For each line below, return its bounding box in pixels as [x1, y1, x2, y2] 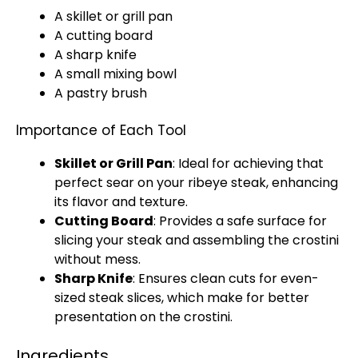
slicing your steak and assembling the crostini [54, 231, 339, 249]
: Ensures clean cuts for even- [133, 269, 319, 288]
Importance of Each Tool [16, 121, 186, 140]
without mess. [54, 250, 141, 268]
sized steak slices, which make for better [54, 288, 309, 307]
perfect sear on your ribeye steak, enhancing [54, 173, 338, 192]
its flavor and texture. [54, 193, 188, 211]
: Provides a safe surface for [153, 212, 327, 230]
